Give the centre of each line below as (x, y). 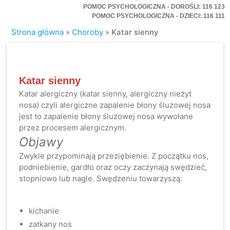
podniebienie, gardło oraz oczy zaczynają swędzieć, (113, 167)
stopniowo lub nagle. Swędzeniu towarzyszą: (101, 179)
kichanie (44, 211)
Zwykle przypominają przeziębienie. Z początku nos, (114, 156)
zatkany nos (51, 224)
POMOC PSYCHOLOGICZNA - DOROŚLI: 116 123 (154, 7)
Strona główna (38, 32)
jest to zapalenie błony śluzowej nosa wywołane (106, 117)
